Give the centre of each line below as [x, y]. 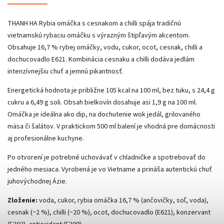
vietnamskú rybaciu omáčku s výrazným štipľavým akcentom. [99, 35]
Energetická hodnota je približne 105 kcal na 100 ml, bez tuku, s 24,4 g [111, 90]
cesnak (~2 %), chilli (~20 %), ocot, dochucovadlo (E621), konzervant [109, 212]
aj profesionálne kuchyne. [46, 138]
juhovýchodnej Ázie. [37, 181]
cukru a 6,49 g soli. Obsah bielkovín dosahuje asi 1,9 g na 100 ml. [102, 102]
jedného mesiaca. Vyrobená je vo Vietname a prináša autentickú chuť [110, 169]
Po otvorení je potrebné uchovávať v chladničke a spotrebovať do [106, 157]
